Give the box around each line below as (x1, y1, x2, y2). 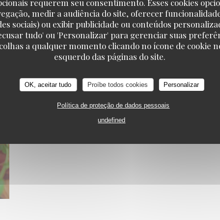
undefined (98, 116, 126, 124)
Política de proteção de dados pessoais (57, 101, 170, 109)
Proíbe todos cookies (87, 81, 148, 88)
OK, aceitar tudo (25, 81, 72, 88)
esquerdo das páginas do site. (54, 51, 166, 62)
